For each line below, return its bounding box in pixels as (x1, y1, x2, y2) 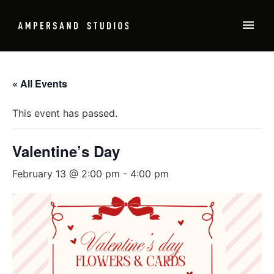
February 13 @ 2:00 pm (12, 168, 120, 180)
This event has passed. (12, 107, 117, 119)
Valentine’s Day (12, 141, 120, 161)
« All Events (12, 76, 67, 91)
